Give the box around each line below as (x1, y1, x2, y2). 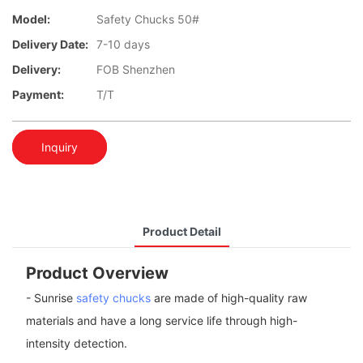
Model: (12, 12, 50, 27)
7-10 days (96, 37, 150, 52)
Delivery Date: (12, 37, 88, 52)
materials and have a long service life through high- (25, 314, 297, 328)
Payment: (12, 88, 64, 102)
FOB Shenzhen (96, 62, 175, 77)
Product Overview (25, 263, 169, 283)
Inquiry (41, 139, 78, 154)
